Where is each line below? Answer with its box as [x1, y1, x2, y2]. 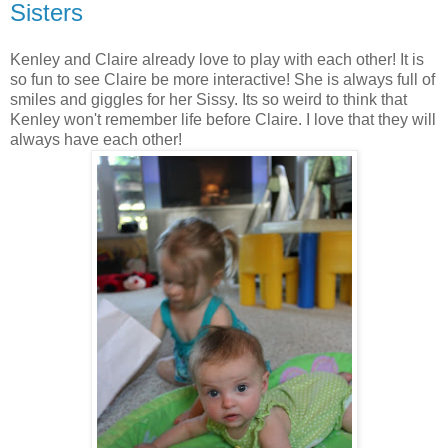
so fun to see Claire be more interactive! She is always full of [10, 71, 435, 89]
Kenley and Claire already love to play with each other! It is [10, 51, 424, 69]
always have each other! [10, 131, 182, 149]
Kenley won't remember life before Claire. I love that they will [10, 111, 436, 129]
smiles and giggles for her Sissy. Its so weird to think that [10, 91, 407, 109]
